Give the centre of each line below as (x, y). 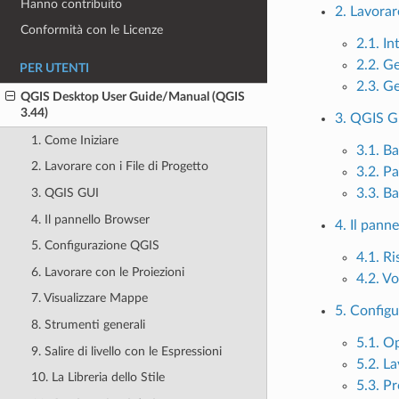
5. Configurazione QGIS (95, 246)
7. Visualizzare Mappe (89, 298)
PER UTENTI (54, 69)
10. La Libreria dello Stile (98, 378)
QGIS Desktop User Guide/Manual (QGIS (133, 97)
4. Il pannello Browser (90, 219)
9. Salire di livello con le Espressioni (126, 351)
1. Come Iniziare (74, 140)
